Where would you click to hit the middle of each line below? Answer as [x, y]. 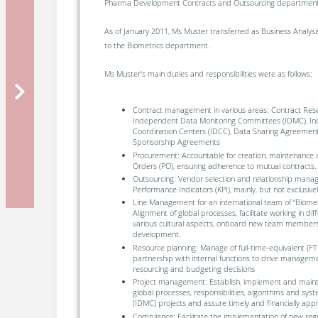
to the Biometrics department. [157, 45]
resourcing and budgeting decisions [193, 268]
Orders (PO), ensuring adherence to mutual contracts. [224, 165]
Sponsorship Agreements [176, 142]
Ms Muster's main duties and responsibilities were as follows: [208, 73]
